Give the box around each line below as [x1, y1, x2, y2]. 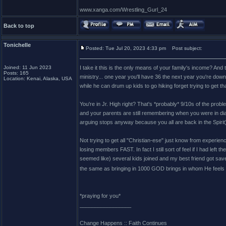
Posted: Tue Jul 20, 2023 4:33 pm [86, 45, 166, 51]
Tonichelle [4, 42, 31, 48]
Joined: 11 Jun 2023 [4, 65, 51, 70]
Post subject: [167, 45, 202, 51]
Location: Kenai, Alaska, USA [4, 76, 72, 81]
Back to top [4, 23, 34, 29]
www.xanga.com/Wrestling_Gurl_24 [80, 7, 167, 13]
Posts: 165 [4, 70, 29, 76]
